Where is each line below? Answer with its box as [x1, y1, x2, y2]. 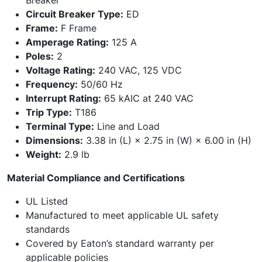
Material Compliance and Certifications [7, 172, 185, 184]
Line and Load [94, 120, 160, 132]
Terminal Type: [26, 120, 94, 132]
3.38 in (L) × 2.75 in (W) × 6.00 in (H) [83, 135, 251, 146]
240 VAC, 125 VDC [95, 64, 182, 76]
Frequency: [26, 78, 78, 90]
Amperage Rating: [26, 36, 109, 48]
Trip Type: [26, 106, 72, 118]
